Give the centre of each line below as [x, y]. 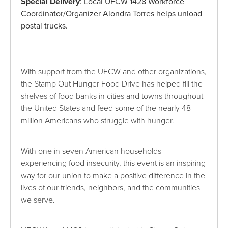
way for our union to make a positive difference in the [113, 175]
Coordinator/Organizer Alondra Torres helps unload [112, 13]
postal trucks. [45, 26]
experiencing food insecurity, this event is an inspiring [113, 163]
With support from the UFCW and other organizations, [114, 72]
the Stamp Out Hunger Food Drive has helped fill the [112, 84]
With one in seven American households [91, 151]
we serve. [38, 200]
